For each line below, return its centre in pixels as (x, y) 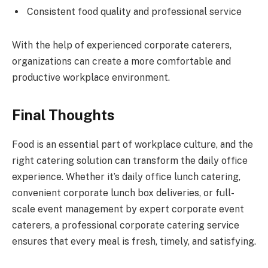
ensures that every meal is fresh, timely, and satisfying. (134, 242)
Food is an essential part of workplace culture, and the (133, 145)
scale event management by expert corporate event (128, 209)
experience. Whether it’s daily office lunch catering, (126, 177)
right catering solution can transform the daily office (130, 161)
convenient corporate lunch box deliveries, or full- (123, 193)
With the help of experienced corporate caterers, (122, 45)
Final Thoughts (63, 115)
